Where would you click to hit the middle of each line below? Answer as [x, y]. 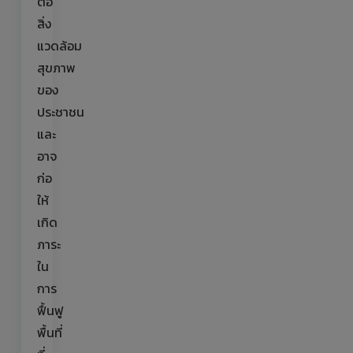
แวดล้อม [59, 46]
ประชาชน [61, 112]
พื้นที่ [50, 333]
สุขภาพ [56, 68]
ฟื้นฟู [50, 310]
